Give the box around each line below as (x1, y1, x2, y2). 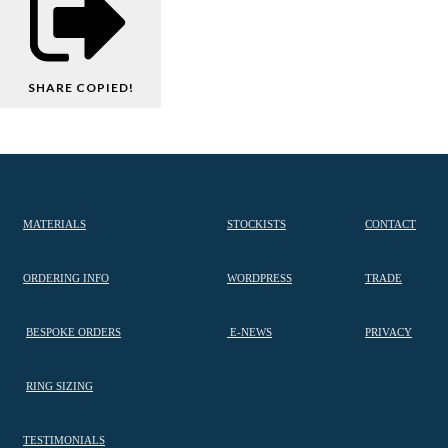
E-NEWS (227, 327, 272, 339)
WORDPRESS (227, 273, 292, 285)
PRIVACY (365, 327, 412, 339)
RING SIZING (26, 381, 93, 393)
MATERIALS (23, 219, 86, 231)
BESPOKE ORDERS (26, 327, 121, 339)
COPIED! (75, 80, 134, 96)
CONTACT (365, 219, 416, 231)
